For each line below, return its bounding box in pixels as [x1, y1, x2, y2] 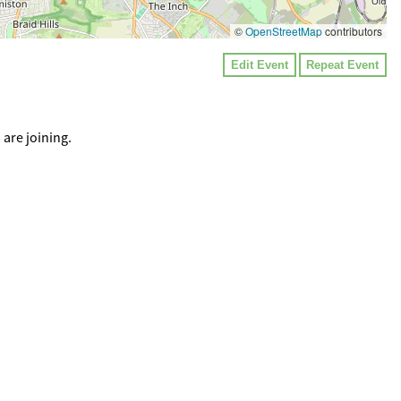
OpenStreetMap [245, 23, 322, 38]
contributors [322, 23, 382, 38]
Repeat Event [306, 58, 380, 72]
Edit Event [231, 58, 289, 72]
